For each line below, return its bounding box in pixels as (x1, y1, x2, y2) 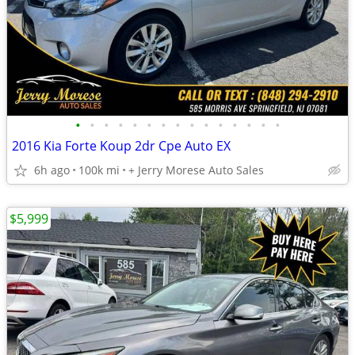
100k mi (78, 162, 120, 177)
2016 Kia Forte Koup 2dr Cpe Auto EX (12, 137, 231, 155)
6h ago (34, 162, 70, 177)
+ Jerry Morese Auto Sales (128, 162, 264, 177)
